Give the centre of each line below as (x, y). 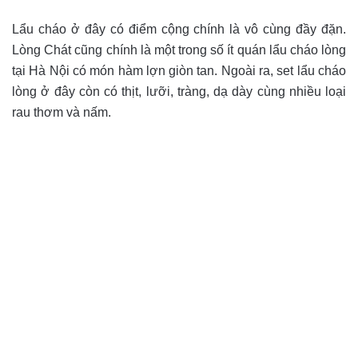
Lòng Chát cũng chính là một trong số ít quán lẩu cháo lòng (179, 50)
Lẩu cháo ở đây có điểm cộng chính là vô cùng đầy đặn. (179, 29)
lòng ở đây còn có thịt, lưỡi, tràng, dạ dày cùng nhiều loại (179, 91)
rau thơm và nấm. (62, 112)
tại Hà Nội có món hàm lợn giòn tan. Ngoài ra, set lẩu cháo (179, 70)
